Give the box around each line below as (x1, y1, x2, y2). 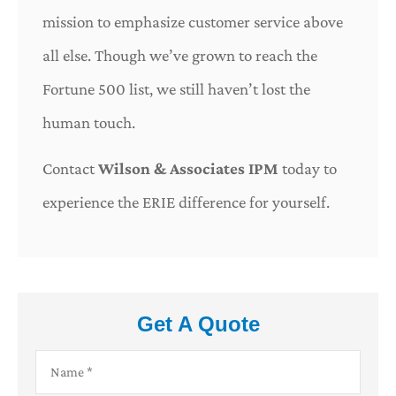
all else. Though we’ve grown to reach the (42, 45, 317, 65)
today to (278, 159, 337, 179)
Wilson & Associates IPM (98, 159, 278, 179)
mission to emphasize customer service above (42, 11, 343, 31)
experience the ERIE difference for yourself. (42, 193, 330, 212)
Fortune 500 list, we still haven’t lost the (42, 79, 310, 98)
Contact (42, 159, 98, 179)
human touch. (42, 112, 135, 132)
